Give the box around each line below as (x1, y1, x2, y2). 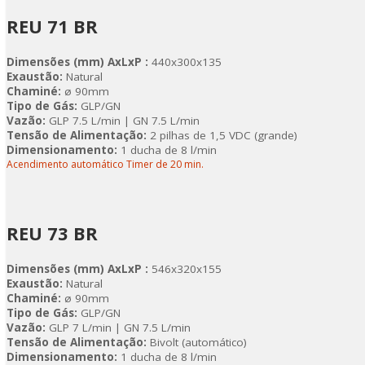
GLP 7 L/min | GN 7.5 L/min (49, 320, 191, 335)
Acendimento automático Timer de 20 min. (7, 157, 204, 171)
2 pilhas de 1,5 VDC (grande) (147, 128, 297, 143)
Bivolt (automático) (147, 335, 247, 350)
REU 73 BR (7, 221, 98, 245)
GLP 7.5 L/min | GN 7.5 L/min (49, 113, 200, 128)
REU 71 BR (7, 14, 98, 38)
